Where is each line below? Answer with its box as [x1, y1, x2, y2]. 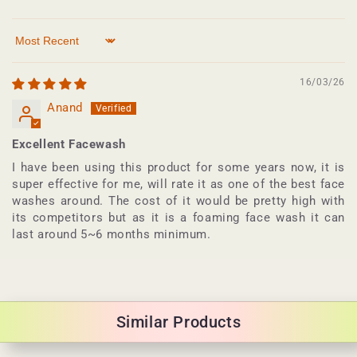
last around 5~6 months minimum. [12, 227, 211, 242]
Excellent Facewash [12, 137, 126, 152]
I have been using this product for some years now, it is [12, 160, 345, 175]
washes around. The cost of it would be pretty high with [12, 194, 345, 209]
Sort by [11, 40, 53, 55]
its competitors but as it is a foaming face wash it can [12, 210, 345, 226]
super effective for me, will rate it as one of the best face [12, 177, 345, 192]
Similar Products [116, 312, 241, 332]
